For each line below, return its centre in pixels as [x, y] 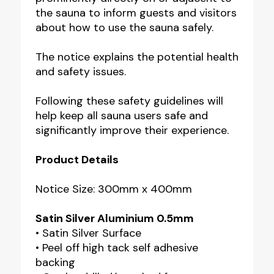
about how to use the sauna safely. [124, 27]
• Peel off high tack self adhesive [117, 247]
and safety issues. [80, 71]
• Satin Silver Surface [88, 233]
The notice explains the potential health [137, 57]
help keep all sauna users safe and [121, 115]
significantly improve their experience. [132, 130]
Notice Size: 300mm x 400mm [113, 189]
